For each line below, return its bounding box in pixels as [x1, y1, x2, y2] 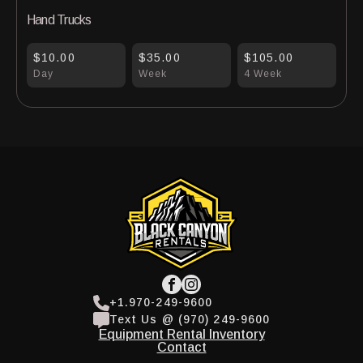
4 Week [244, 68, 282, 79]
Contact [156, 340, 207, 354]
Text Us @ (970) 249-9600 [109, 313, 271, 326]
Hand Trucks [27, 13, 92, 27]
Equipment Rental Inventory [98, 327, 265, 341]
